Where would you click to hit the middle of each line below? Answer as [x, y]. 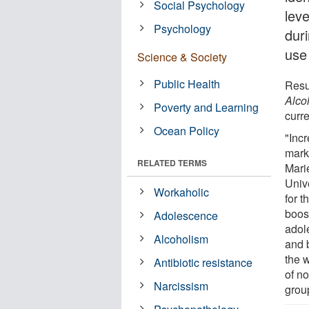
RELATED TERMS [172, 162]
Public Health [187, 83]
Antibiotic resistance [203, 262]
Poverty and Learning [207, 107]
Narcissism [181, 286]
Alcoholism [181, 239]
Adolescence [186, 215]
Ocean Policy [187, 130]
